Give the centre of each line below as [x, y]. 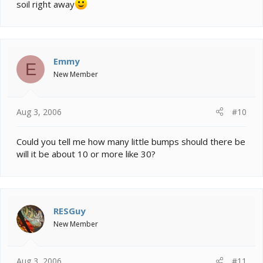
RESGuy [70, 210]
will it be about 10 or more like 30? [86, 154]
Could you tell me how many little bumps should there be [131, 141]
